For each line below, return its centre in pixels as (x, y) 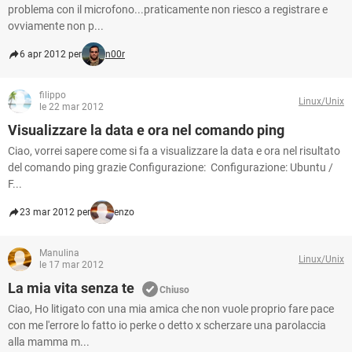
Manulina (59, 253)
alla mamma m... (49, 342)
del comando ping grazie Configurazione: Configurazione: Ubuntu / (170, 167)
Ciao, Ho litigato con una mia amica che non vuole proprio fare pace (171, 309)
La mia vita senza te (71, 288)
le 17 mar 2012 (71, 265)
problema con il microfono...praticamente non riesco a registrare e (168, 9)
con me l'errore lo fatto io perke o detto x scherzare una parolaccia (167, 325)
